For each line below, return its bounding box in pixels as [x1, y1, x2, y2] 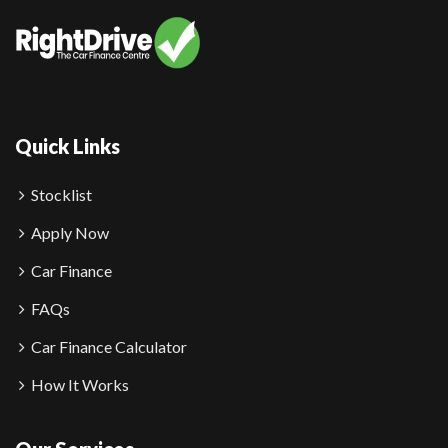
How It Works [31, 375, 129, 395]
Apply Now [31, 223, 109, 243]
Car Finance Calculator [31, 337, 187, 357]
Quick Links [15, 134, 120, 159]
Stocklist [31, 185, 92, 205]
